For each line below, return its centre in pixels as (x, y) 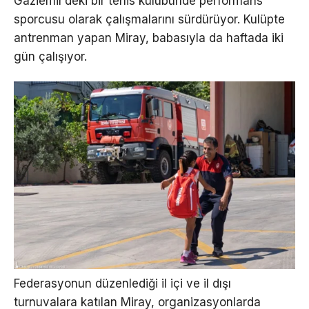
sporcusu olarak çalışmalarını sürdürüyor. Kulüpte (149, 19)
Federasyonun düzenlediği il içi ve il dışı (122, 284)
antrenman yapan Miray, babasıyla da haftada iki (149, 38)
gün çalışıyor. (50, 56)
